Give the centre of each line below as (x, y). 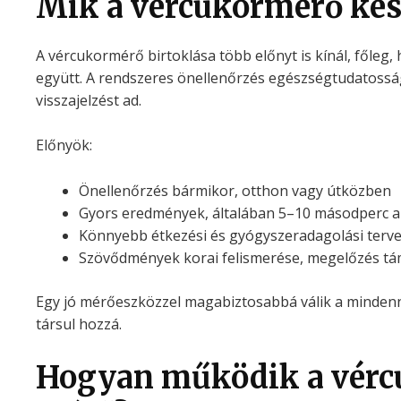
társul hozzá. (78, 324)
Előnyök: (64, 145)
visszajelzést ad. (88, 100)
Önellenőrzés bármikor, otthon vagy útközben (235, 190)
